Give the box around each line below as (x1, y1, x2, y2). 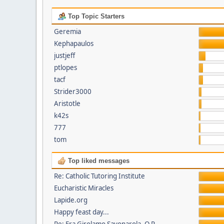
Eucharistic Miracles (53, 183, 113, 192)
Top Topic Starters (65, 12, 124, 20)
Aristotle (53, 99, 80, 108)
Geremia (53, 27, 81, 36)
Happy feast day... (53, 207, 109, 216)
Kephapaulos (53, 39, 93, 48)
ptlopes (53, 63, 77, 72)
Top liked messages (65, 157, 129, 164)
